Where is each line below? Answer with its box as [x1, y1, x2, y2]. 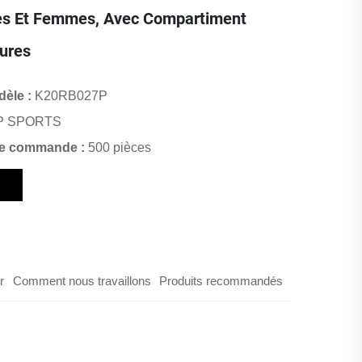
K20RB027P [35, 89, 107, 103]
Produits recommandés [159, 274, 284, 288]
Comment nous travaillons [12, 274, 151, 288]
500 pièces [88, 141, 151, 154]
